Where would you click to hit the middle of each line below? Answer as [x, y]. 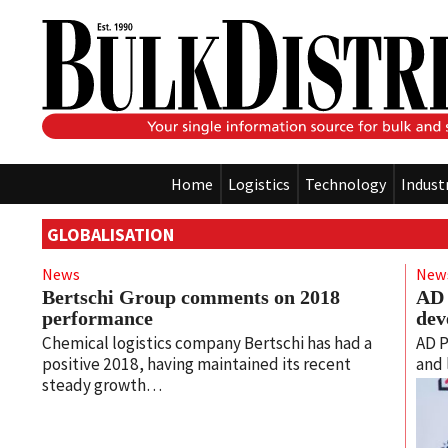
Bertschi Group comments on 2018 [191, 296]
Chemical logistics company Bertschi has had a [207, 342]
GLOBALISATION [111, 234]
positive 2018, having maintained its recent [196, 363]
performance [97, 317]
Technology [345, 184]
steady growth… [102, 384]
